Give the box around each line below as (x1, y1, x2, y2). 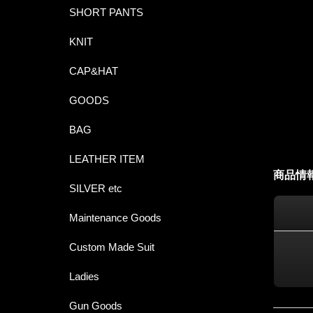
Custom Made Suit (68, 241, 154, 254)
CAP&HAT (68, 65, 118, 78)
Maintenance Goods (68, 212, 161, 224)
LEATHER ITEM (68, 153, 145, 166)
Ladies (68, 270, 99, 283)
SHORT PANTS (68, 6, 143, 19)
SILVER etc (68, 182, 122, 195)
